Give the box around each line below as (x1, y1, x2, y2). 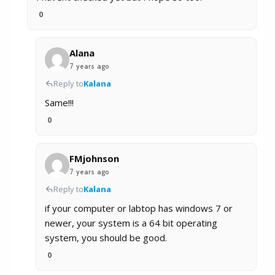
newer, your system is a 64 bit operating (45, 217, 217, 230)
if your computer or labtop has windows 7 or (45, 202, 233, 215)
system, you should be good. (45, 231, 167, 244)
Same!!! (45, 96, 74, 109)
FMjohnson (69, 152, 119, 165)
